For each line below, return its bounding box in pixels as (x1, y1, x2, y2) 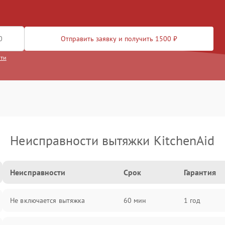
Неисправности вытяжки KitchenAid (10, 132, 215, 149)
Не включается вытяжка (10, 196, 85, 205)
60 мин (123, 196, 147, 205)
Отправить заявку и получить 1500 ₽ (61, 34, 177, 43)
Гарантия (183, 167, 216, 177)
